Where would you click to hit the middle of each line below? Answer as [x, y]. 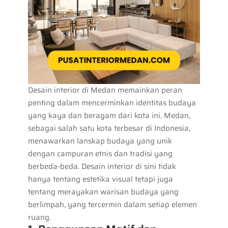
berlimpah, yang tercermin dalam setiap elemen [112, 204]
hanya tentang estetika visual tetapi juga [100, 179]
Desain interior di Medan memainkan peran [105, 90]
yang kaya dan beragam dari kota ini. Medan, [109, 115]
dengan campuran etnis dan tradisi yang [100, 153]
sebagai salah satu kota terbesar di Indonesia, [109, 128]
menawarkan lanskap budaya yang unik [100, 141]
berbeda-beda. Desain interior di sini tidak [102, 166]
